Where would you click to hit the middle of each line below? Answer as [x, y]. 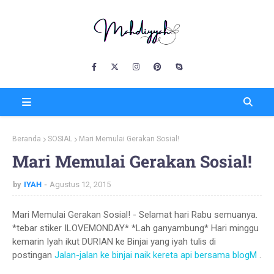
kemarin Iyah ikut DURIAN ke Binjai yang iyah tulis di [114, 242]
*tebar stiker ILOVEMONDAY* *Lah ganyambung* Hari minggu [135, 228]
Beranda [27, 139]
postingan [33, 255]
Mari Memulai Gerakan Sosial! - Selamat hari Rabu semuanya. [135, 215]
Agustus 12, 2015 [80, 184]
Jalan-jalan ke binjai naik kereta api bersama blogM [156, 255]
